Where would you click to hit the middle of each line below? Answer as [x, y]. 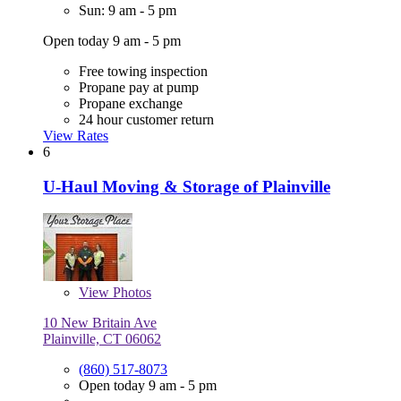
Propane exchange [131, 103]
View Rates [76, 135]
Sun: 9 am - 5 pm [128, 10]
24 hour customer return [146, 119]
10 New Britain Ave [100, 323]
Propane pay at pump [139, 87]
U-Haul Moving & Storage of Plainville [187, 186]
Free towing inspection [143, 71]
